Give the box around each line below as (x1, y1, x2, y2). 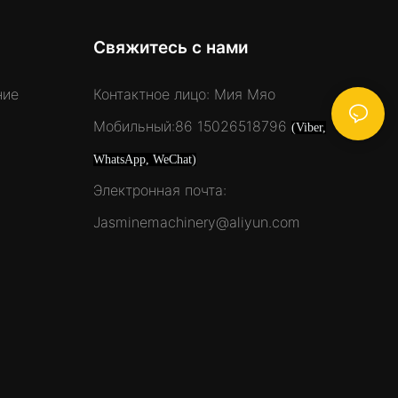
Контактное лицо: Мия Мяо (92, 85, 275, 104)
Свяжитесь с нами (92, 37, 249, 59)
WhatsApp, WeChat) (92, 153, 196, 167)
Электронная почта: (92, 181, 227, 200)
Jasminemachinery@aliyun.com (92, 213, 305, 232)
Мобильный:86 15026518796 (92, 117, 291, 136)
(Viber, (291, 121, 326, 135)
